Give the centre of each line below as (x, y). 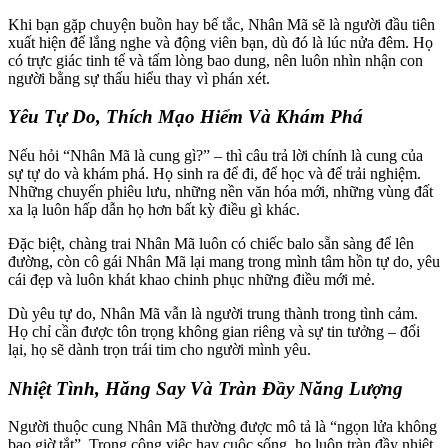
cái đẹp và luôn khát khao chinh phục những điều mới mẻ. (191, 279)
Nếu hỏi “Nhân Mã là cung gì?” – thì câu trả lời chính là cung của (215, 155)
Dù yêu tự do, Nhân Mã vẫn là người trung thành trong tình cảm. (213, 313)
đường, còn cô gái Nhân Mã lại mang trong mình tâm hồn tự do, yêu (224, 261)
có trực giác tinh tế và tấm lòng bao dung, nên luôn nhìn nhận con (215, 60)
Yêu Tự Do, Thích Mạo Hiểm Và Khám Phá (185, 117)
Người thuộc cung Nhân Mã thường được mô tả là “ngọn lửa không (222, 427)
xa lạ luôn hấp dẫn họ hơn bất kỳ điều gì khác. (154, 209)
